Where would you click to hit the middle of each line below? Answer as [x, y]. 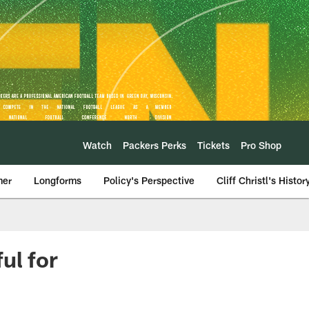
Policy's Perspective [149, 180]
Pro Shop [261, 145]
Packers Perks [154, 145]
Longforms [58, 180]
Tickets [213, 145]
